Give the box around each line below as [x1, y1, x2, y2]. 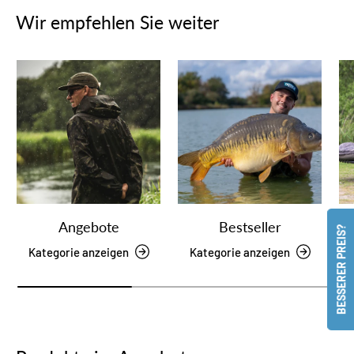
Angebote [58, 217, 119, 235]
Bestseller [218, 217, 281, 235]
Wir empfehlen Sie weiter [16, 10, 219, 33]
